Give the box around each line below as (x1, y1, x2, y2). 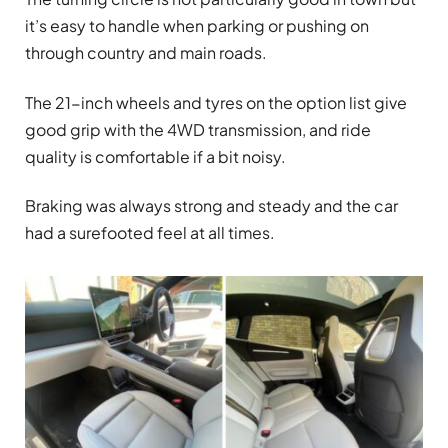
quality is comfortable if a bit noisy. (25, 145, 286, 167)
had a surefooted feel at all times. (25, 222, 275, 244)
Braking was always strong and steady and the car (25, 195, 398, 217)
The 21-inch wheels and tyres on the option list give (25, 91, 407, 113)
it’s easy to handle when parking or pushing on (25, 15, 369, 37)
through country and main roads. (25, 42, 267, 64)
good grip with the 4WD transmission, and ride (25, 118, 371, 140)
